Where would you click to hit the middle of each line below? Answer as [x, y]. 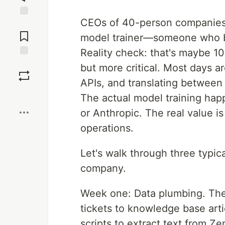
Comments [24, 32]
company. [103, 168]
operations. [107, 128]
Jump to [24, 24]
